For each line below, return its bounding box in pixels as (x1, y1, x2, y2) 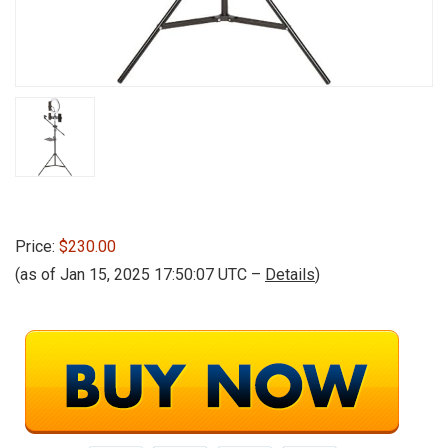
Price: (15, 236, 59, 256)
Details (265, 264, 315, 284)
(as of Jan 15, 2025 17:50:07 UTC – (15, 264, 265, 284)
